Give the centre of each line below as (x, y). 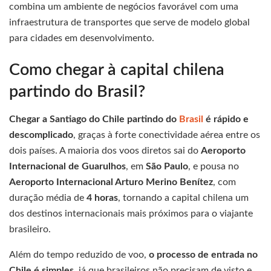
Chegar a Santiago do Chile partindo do (94, 119)
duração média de (48, 198)
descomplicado (41, 135)
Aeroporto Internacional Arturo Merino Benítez (111, 182)
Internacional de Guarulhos (67, 167)
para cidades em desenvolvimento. (82, 38)
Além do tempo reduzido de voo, (79, 255)
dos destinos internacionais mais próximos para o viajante (131, 214)
